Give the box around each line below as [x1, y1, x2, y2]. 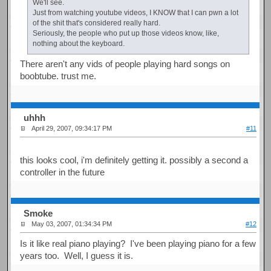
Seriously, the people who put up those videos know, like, [32, 28, 219, 38]
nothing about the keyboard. [32, 39, 125, 48]
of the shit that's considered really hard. [32, 18, 160, 27]
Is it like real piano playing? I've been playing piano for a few [20, 238, 256, 249]
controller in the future [20, 166, 105, 177]
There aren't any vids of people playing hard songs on [20, 58, 230, 69]
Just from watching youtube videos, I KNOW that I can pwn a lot [32, 8, 238, 17]
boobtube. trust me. [20, 70, 97, 81]
